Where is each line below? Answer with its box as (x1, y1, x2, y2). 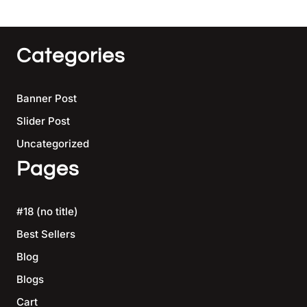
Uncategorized (16, 137, 89, 150)
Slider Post (16, 114, 70, 127)
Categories (16, 45, 125, 66)
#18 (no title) (16, 205, 78, 218)
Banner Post (16, 92, 77, 105)
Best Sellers (16, 228, 75, 241)
